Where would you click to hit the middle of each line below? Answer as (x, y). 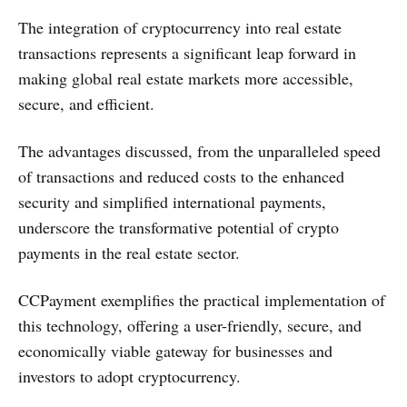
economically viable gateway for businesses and (175, 351)
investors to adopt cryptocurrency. (129, 377)
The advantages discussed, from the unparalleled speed (199, 151)
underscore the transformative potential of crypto (179, 228)
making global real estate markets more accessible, (186, 79)
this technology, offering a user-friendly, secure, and (190, 326)
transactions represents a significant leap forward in (187, 53)
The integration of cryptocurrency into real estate (180, 28)
